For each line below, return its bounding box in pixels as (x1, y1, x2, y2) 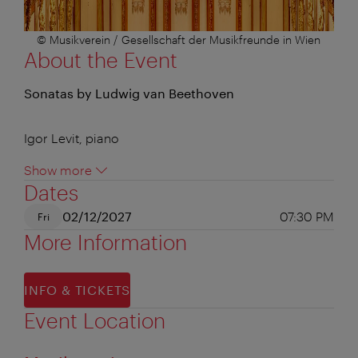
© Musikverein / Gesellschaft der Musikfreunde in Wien (37, 32, 321, 46)
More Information (24, 229, 187, 254)
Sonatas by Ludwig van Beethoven (24, 85, 234, 101)
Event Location (24, 307, 165, 332)
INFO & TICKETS (24, 281, 131, 297)
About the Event (24, 46, 177, 72)
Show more (24, 161, 92, 177)
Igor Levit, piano (24, 129, 119, 145)
